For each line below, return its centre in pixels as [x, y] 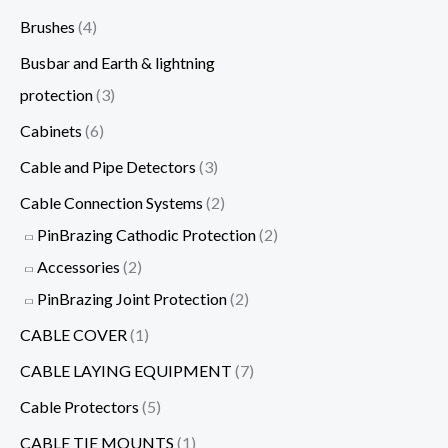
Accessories [78, 266]
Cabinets [51, 130]
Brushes [47, 26]
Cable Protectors [79, 406]
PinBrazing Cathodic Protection [146, 234]
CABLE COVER [73, 334]
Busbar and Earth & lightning [117, 62]
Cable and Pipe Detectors [108, 166]
